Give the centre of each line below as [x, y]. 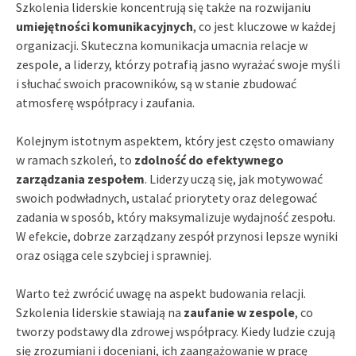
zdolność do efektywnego [209, 159]
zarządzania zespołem [80, 178]
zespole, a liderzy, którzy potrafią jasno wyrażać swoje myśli [178, 64]
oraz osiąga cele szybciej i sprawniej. [114, 255]
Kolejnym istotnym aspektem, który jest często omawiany [175, 140]
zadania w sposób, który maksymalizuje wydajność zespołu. [176, 217]
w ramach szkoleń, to [75, 159]
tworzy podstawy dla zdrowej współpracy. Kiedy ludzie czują [176, 331]
